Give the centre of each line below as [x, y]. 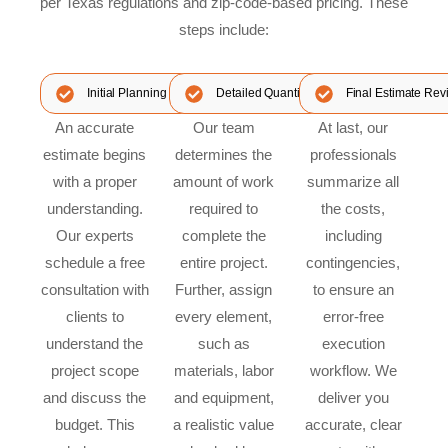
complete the [223, 235]
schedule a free [94, 262]
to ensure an [353, 289]
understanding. [94, 208]
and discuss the [95, 397]
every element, [224, 316]
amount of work [224, 181]
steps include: [224, 29]
